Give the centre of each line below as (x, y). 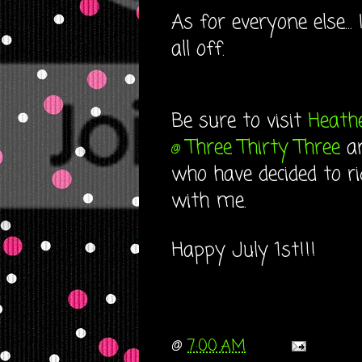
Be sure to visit (240, 122)
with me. (209, 202)
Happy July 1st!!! (244, 251)
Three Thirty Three (260, 148)
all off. (198, 50)
